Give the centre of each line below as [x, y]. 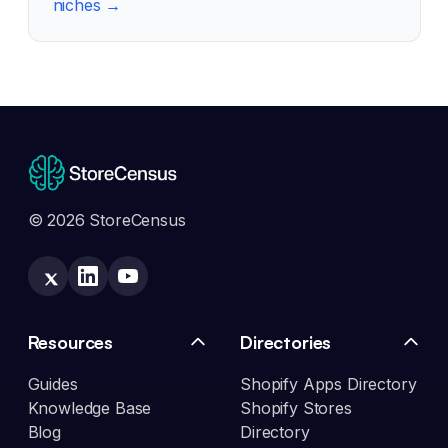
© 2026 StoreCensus [106, 220]
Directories [286, 342]
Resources [70, 342]
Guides [52, 384]
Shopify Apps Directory [328, 384]
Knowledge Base [89, 408]
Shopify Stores [296, 408]
